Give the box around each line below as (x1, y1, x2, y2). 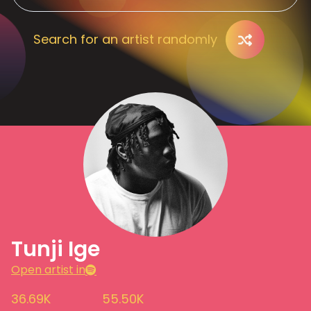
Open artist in (11, 262, 85, 278)
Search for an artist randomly (33, 31, 217, 48)
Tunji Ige (11, 235, 100, 264)
